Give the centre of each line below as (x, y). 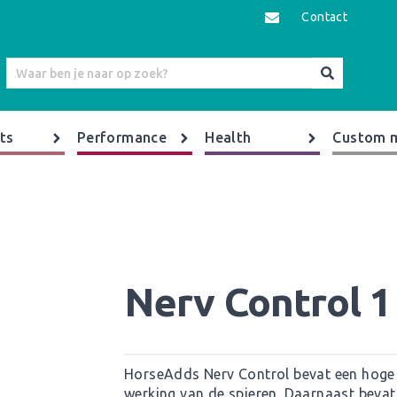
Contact (325, 17)
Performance (122, 137)
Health (228, 137)
